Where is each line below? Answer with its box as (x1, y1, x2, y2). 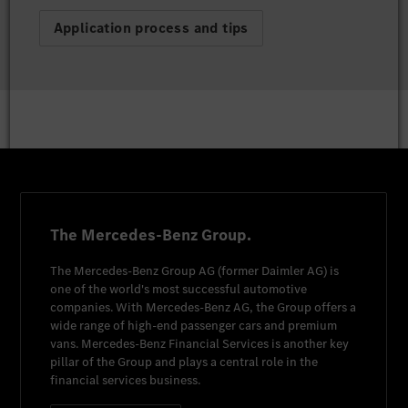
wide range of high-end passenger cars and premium (50, 317, 338, 335)
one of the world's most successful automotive (50, 280, 308, 299)
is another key (269, 335, 350, 353)
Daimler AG (261, 262, 324, 280)
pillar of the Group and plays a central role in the (50, 353, 319, 372)
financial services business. (50, 372, 201, 390)
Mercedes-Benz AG (146, 299, 250, 317)
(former (215, 262, 262, 280)
